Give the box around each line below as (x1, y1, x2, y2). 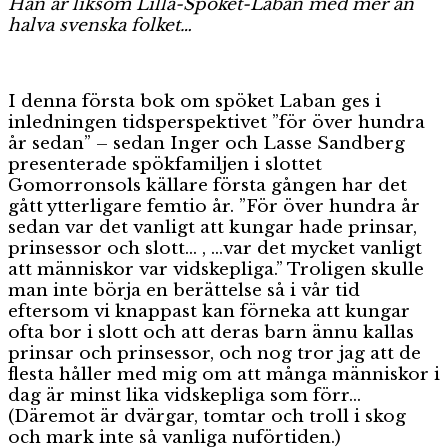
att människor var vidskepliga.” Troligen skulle (8, 258, 424, 280)
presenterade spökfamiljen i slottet (8, 153, 322, 175)
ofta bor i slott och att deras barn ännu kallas (8, 321, 414, 343)
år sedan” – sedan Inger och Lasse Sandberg (8, 132, 405, 154)
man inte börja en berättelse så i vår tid (8, 279, 360, 301)
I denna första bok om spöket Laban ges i (8, 90, 381, 112)
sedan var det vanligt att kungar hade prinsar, (8, 216, 417, 238)
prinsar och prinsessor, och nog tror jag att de (8, 342, 421, 364)
